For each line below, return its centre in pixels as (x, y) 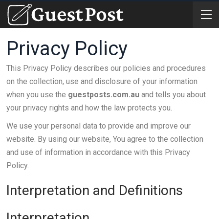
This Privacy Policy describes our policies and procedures (106, 68)
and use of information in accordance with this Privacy (98, 152)
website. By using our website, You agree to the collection (105, 139)
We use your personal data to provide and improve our (98, 126)
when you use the (37, 95)
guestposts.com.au (103, 95)
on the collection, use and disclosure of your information (102, 81)
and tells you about (172, 95)
